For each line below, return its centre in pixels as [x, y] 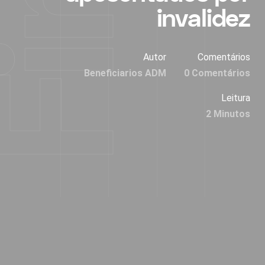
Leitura [236, 98]
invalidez [203, 19]
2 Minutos [228, 114]
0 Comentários [217, 73]
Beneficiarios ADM [125, 73]
